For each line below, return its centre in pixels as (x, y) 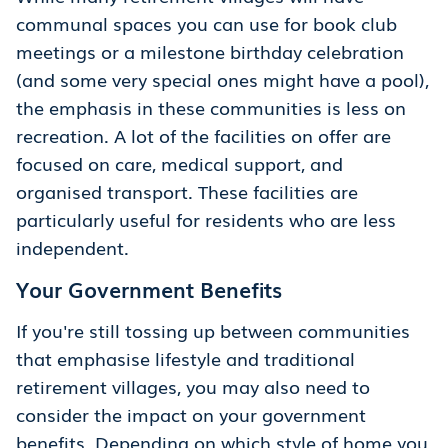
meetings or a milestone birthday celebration (210, 51)
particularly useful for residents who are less (206, 219)
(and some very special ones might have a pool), (222, 79)
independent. (72, 247)
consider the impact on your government (191, 414)
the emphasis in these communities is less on (211, 107)
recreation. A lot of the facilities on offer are (203, 135)
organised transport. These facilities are (187, 191)
